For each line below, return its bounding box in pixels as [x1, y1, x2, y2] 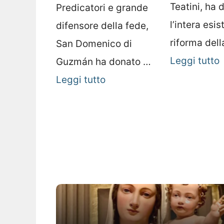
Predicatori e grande [56, 1, 148, 13]
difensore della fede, [56, 19, 148, 31]
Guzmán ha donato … [56, 55, 151, 67]
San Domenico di [56, 37, 132, 49]
